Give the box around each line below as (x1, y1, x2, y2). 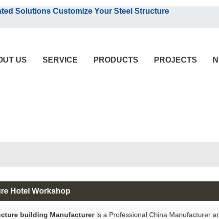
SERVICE (43, 56, 78, 64)
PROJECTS (154, 56, 197, 64)
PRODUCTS (93, 56, 138, 64)
